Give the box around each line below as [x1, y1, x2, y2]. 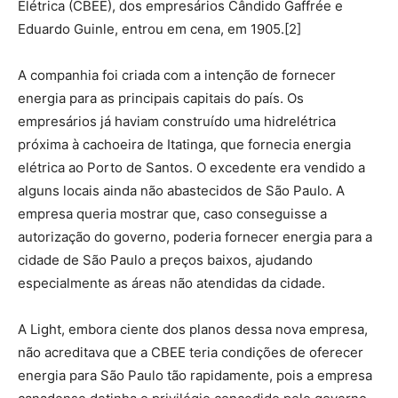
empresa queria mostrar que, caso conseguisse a [18, 205, 327, 223]
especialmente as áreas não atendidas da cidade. [18, 275, 325, 292]
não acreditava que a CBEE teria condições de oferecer [18, 344, 363, 362]
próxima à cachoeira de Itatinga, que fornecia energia [18, 136, 351, 154]
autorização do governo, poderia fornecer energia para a [18, 228, 372, 246]
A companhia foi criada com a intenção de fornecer [18, 67, 336, 84]
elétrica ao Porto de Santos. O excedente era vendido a [18, 159, 365, 177]
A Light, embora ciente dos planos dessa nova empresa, [18, 321, 368, 338]
